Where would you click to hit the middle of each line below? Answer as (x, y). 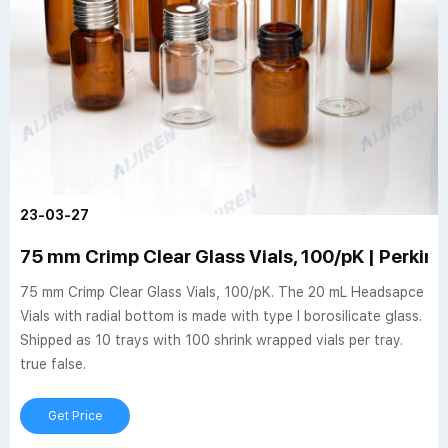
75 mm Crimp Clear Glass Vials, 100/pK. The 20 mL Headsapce (222, 292)
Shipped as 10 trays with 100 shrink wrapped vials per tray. (211, 340)
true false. (53, 364)
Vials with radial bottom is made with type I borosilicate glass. (221, 316)
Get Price (75, 416)
